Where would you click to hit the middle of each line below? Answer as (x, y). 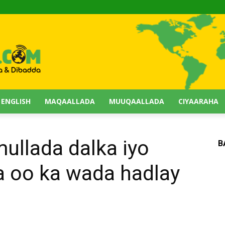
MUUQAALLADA (137, 101)
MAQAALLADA (70, 101)
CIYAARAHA (198, 101)
